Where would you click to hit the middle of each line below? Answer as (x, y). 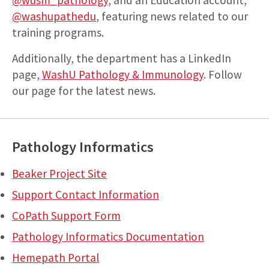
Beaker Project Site (59, 173)
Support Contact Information (86, 194)
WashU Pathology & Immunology (123, 74)
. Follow (223, 74)
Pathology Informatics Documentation (108, 236)
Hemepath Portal (56, 257)
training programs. (58, 32)
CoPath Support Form (66, 215)
